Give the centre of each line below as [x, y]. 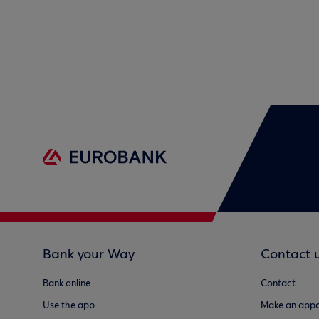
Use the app [69, 306]
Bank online [67, 284]
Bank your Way [89, 255]
